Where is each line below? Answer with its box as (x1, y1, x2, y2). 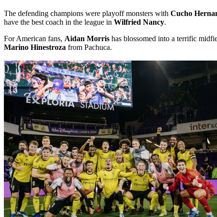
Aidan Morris (64, 34, 109, 43)
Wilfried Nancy (114, 17, 164, 26)
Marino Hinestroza (4, 43, 66, 51)
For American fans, (4, 34, 64, 43)
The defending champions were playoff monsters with (4, 9, 170, 17)
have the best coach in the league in (4, 17, 114, 26)
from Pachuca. (66, 43, 112, 51)
